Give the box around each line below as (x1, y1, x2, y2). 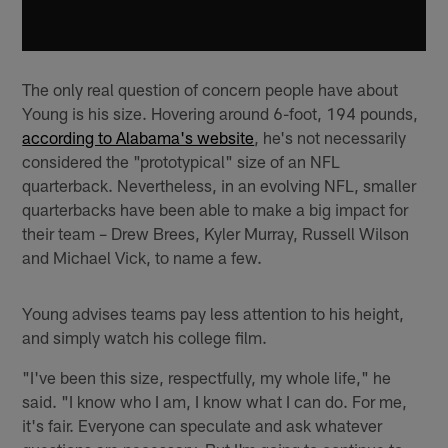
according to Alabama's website (22, 127, 255, 148)
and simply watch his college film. (22, 327, 268, 348)
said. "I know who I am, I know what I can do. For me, (22, 391, 408, 412)
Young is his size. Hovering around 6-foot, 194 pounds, (22, 103, 419, 124)
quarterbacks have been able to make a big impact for (22, 199, 409, 220)
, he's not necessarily (254, 127, 407, 148)
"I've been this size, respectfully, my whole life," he (22, 367, 392, 388)
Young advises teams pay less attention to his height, (22, 303, 405, 324)
